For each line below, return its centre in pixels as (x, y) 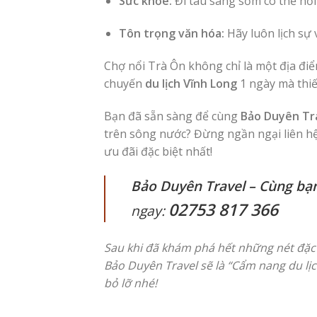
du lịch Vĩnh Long (191, 83)
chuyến (125, 83)
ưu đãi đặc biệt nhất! (158, 151)
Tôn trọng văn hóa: (171, 34)
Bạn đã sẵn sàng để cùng (172, 116)
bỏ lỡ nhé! (131, 283)
